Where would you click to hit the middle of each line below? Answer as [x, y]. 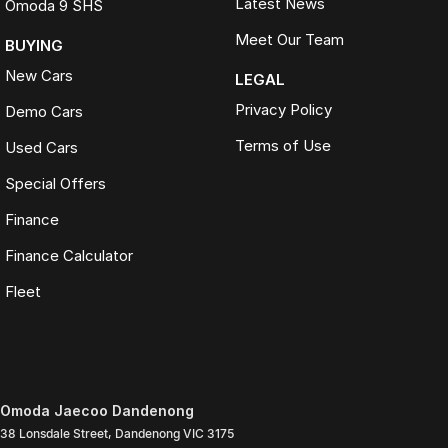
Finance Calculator [69, 256]
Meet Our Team [289, 40]
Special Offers [55, 184]
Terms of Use [282, 146]
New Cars [39, 76]
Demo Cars [44, 112]
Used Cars [41, 148]
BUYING [34, 46]
